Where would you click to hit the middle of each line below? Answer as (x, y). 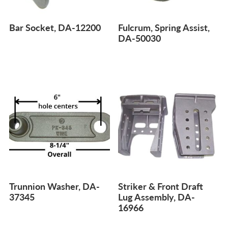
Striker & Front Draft (161, 186)
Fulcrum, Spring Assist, (164, 27)
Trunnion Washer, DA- (54, 186)
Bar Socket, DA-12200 (55, 27)
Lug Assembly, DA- (157, 196)
